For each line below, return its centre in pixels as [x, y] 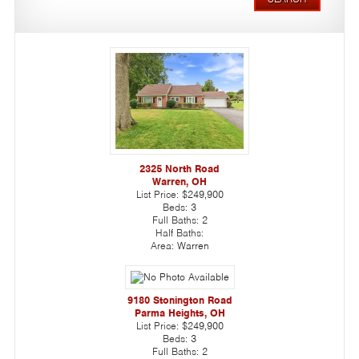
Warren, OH [179, 181]
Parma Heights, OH [179, 313]
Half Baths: [179, 232]
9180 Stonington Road [179, 300]
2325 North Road [179, 168]
